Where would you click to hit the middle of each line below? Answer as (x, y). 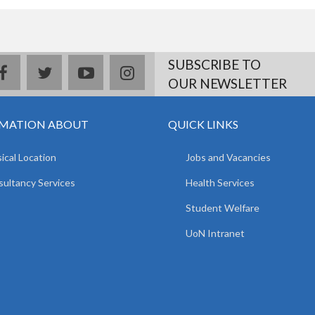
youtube (120, 72)
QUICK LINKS (203, 124)
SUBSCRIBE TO (214, 64)
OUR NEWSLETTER (227, 83)
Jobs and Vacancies (228, 157)
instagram (166, 72)
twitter (72, 72)
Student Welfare (223, 207)
